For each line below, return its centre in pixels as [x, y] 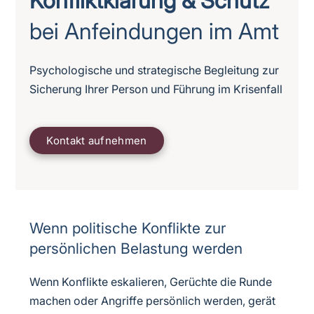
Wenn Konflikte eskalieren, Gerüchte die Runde [151, 282]
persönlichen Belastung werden [136, 248]
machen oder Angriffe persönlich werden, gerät [153, 301]
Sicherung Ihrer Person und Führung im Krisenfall [156, 89]
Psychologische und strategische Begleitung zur [155, 70]
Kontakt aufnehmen [97, 141]
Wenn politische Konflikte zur [128, 228]
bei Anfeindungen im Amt [155, 31]
